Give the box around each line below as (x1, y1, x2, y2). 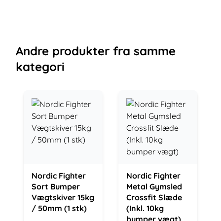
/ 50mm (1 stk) (32, 203, 87, 213)
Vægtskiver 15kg (32, 192, 94, 202)
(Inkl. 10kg (126, 203, 164, 213)
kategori (16, 59, 65, 74)
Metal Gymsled (126, 182, 182, 191)
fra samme (113, 43, 176, 58)
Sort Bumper (32, 182, 80, 191)
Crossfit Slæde (126, 192, 182, 202)
